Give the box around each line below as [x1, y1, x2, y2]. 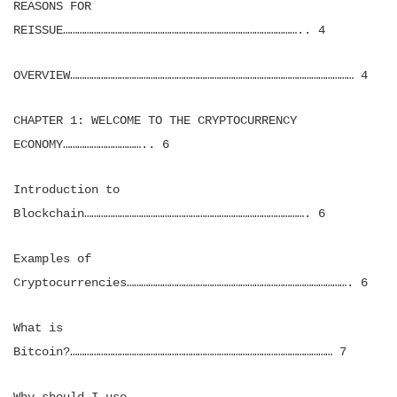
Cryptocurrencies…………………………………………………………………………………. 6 [13, 276, 368, 290]
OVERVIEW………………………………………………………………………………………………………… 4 [13, 68, 368, 82]
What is [13, 321, 63, 335]
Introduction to [13, 183, 120, 197]
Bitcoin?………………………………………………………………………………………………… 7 [13, 345, 346, 359]
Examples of [13, 252, 91, 266]
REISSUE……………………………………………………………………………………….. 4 [13, 23, 325, 37]
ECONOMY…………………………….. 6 [13, 137, 169, 152]
